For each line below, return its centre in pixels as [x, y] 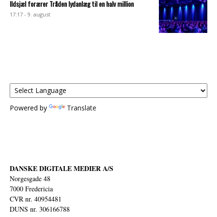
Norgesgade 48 [30, 178]
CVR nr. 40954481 [36, 199]
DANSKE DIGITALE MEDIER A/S [62, 168]
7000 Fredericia [31, 188]
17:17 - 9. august [30, 14]
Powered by [29, 108]
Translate [82, 108]
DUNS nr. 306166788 [40, 209]
